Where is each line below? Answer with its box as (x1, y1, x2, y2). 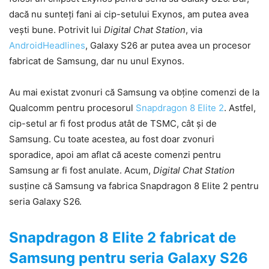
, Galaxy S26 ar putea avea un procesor (85, 39, 251, 51)
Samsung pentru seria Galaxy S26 (9, 249, 248, 267)
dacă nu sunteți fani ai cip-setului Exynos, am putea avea (9, 8, 249, 20)
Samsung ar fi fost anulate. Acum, (9, 164, 153, 176)
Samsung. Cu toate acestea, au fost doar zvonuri (9, 133, 214, 145)
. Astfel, (224, 101, 256, 113)
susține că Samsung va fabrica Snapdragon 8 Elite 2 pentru (9, 180, 259, 192)
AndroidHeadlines (9, 39, 85, 51)
